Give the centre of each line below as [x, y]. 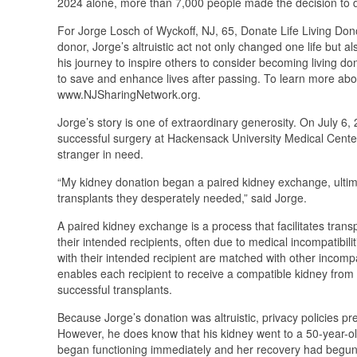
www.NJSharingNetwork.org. [129, 94]
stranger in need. [100, 153]
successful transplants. [115, 289]
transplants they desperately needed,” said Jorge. [182, 197]
